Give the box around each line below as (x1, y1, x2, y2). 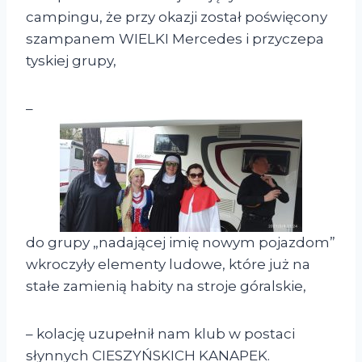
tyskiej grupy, (26, 53, 116, 69)
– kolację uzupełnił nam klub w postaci (26, 326, 295, 343)
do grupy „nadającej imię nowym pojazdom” (26, 234, 335, 251)
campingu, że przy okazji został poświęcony (26, 9, 327, 26)
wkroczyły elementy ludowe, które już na (26, 256, 310, 273)
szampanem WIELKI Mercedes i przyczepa (26, 31, 324, 48)
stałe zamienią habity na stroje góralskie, (26, 278, 306, 295)
